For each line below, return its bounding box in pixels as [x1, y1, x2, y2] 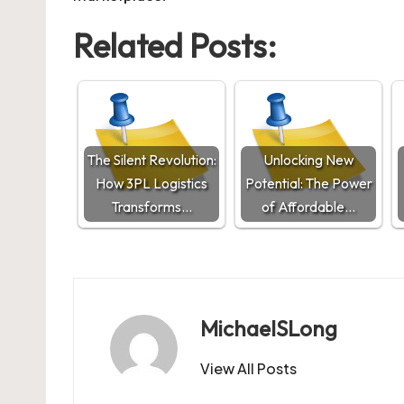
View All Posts [200, 359, 297, 378]
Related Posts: [73, 25, 277, 66]
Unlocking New [263, 151, 353, 169]
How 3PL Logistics [96, 175, 207, 192]
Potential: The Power [244, 175, 372, 192]
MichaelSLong [200, 315, 337, 342]
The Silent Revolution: [87, 151, 216, 169]
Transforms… [111, 198, 192, 216]
